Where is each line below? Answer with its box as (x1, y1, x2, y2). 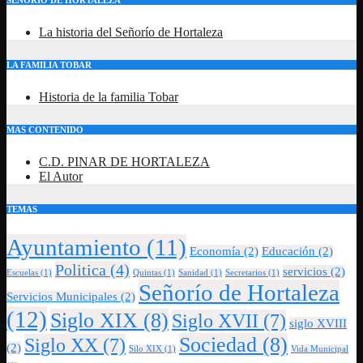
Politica (55, 261, 106, 280)
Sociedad (179, 333, 257, 357)
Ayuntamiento (6, 234, 141, 261)
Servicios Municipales (6, 290, 117, 304)
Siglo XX (24, 334, 98, 357)
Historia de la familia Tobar (39, 90, 178, 105)
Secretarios (225, 268, 266, 278)
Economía (190, 245, 241, 258)
